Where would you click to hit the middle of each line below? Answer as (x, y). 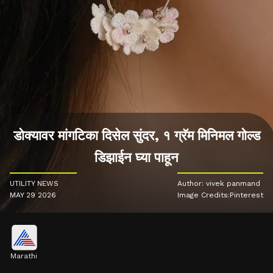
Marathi (23, 256)
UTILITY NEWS (34, 184)
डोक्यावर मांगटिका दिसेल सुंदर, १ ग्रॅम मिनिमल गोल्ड (136, 136)
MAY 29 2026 (33, 195)
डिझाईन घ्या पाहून (136, 158)
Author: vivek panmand (219, 184)
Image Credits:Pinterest (220, 195)
